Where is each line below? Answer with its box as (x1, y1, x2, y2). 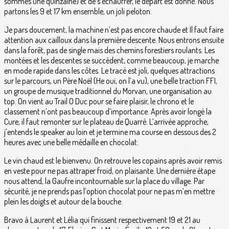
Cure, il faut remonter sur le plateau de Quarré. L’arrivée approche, (4, 117, 209, 127)
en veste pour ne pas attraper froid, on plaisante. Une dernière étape (4, 166, 215, 176)
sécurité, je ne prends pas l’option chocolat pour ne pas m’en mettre (4, 186, 215, 197)
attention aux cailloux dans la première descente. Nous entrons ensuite (4, 35, 224, 45)
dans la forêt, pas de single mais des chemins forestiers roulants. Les (4, 45, 215, 56)
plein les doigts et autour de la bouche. (4, 196, 123, 207)
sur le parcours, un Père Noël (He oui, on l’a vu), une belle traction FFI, (4, 76, 217, 86)
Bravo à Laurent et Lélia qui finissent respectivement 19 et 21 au (4, 215, 200, 225)
